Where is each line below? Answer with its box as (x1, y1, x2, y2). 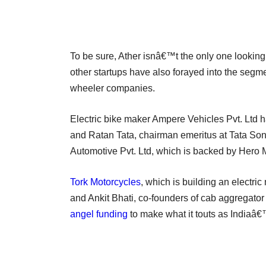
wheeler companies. (70, 83, 155, 93)
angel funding (70, 208, 128, 219)
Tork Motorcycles (70, 176, 141, 187)
